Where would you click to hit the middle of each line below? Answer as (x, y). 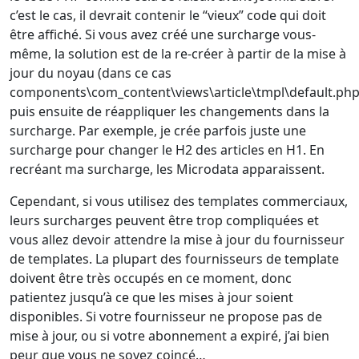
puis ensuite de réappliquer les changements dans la (169, 112)
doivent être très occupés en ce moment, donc (151, 278)
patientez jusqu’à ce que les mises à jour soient (151, 298)
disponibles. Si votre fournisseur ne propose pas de (166, 317)
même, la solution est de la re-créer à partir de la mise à (178, 54)
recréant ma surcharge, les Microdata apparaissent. (167, 169)
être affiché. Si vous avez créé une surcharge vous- (163, 35)
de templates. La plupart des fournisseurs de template (174, 259)
